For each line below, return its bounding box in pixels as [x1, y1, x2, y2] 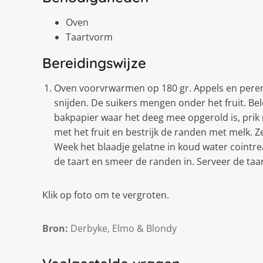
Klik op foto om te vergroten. [42, 188, 169, 202]
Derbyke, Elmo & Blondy [68, 222, 177, 235]
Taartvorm [66, 31, 113, 44]
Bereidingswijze [42, 54, 146, 72]
